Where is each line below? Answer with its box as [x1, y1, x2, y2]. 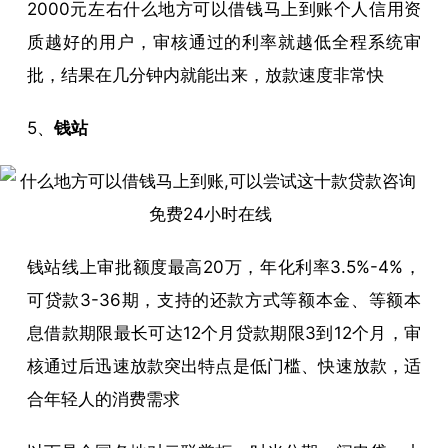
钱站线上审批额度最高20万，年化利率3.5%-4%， [26, 256, 422, 277]
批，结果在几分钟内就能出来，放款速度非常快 [26, 64, 384, 85]
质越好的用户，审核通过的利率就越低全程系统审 [26, 31, 422, 52]
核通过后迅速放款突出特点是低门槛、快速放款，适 [26, 355, 422, 376]
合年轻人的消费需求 [26, 388, 180, 409]
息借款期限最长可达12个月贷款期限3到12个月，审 [26, 322, 422, 343]
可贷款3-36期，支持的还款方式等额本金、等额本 [26, 289, 422, 310]
